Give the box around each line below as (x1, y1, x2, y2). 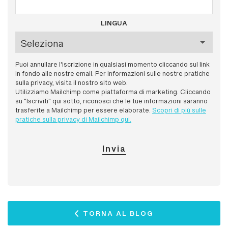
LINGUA (101, 19, 127, 32)
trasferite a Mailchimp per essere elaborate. (15, 106, 152, 115)
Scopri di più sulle (152, 106, 206, 115)
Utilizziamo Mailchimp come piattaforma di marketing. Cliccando (15, 88, 211, 97)
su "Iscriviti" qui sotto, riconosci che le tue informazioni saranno (15, 97, 208, 106)
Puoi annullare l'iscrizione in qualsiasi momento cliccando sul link (15, 61, 210, 69)
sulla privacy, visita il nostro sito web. (15, 79, 128, 88)
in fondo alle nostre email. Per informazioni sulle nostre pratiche (15, 70, 210, 78)
